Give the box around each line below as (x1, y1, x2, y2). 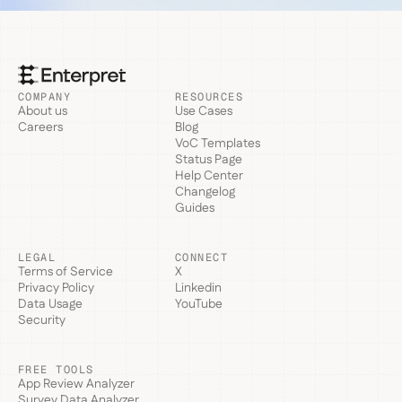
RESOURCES (175, 89, 243, 104)
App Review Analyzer (18, 374, 135, 393)
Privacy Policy (18, 278, 94, 297)
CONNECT (175, 249, 229, 265)
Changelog (175, 182, 235, 201)
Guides (175, 198, 214, 217)
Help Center (175, 166, 243, 185)
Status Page (175, 150, 242, 169)
